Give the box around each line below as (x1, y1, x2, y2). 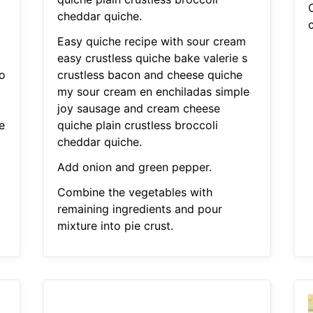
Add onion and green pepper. (57, 160, 212, 175)
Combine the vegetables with (57, 185, 212, 200)
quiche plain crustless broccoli (57, 118, 218, 133)
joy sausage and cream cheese (57, 101, 220, 116)
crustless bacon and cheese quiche (57, 68, 242, 82)
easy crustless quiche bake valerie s (57, 51, 247, 66)
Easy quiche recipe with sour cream (57, 34, 246, 49)
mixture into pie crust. (57, 219, 173, 233)
